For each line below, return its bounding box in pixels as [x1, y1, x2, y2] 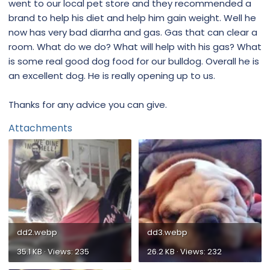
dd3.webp [147, 226, 187, 238]
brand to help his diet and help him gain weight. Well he [8, 11, 256, 24]
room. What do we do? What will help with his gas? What [8, 40, 262, 53]
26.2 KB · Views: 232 [147, 245, 222, 257]
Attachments [8, 121, 72, 135]
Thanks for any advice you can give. [8, 98, 167, 111]
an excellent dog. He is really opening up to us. [8, 69, 215, 82]
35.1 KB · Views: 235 [17, 245, 89, 257]
